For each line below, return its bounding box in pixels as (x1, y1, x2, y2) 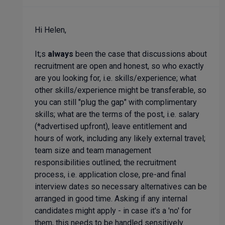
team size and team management (35, 146, 151, 155)
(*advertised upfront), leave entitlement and (35, 122, 187, 131)
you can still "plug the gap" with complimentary (35, 97, 197, 107)
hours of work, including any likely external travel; (35, 134, 205, 143)
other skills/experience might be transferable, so (35, 85, 206, 95)
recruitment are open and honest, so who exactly (35, 61, 204, 71)
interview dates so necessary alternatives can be (35, 182, 207, 191)
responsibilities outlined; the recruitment (35, 158, 176, 167)
